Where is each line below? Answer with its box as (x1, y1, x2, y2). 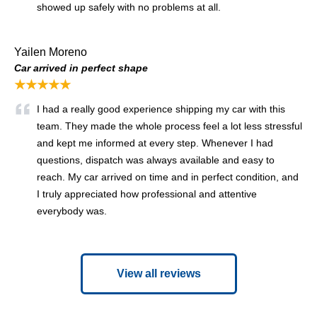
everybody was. (37, 204, 107, 217)
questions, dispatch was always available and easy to (37, 154, 275, 166)
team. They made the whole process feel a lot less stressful (37, 120, 302, 132)
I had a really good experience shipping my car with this (37, 103, 285, 115)
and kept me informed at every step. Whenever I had (37, 137, 273, 149)
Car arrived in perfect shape (14, 62, 148, 74)
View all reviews (116, 267, 201, 279)
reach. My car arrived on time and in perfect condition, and (37, 171, 299, 183)
